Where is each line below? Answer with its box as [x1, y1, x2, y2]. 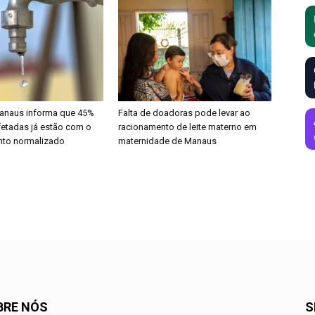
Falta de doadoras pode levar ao [118, 108, 250, 118]
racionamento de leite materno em [118, 122, 257, 132]
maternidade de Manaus [118, 136, 217, 146]
